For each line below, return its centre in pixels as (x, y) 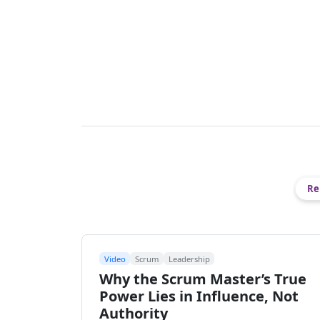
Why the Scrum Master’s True (203, 279)
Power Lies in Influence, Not (199, 296)
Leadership (189, 259)
